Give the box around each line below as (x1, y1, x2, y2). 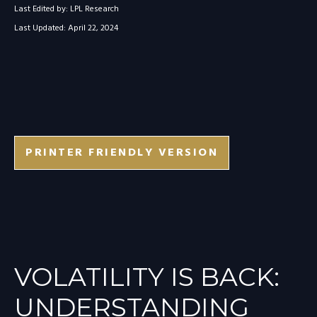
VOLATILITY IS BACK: (14, 261, 279, 292)
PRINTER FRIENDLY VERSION (25, 144, 218, 162)
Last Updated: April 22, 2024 (14, 21, 118, 35)
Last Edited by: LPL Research (14, 2, 119, 16)
